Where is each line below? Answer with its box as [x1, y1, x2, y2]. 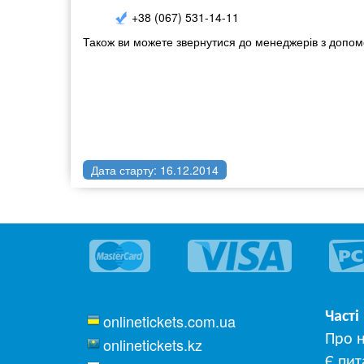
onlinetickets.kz [103, 334, 202, 355]
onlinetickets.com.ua [103, 310, 236, 331]
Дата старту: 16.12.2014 [91, 162, 219, 178]
